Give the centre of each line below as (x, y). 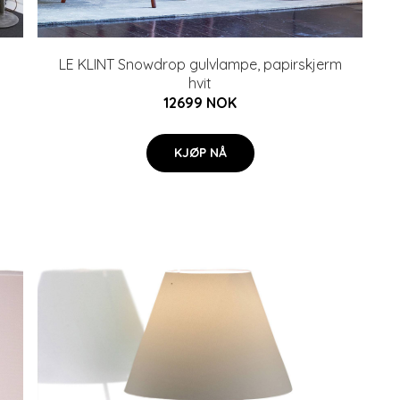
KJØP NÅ (200, 153)
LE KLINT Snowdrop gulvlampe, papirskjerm (200, 64)
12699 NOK (200, 103)
